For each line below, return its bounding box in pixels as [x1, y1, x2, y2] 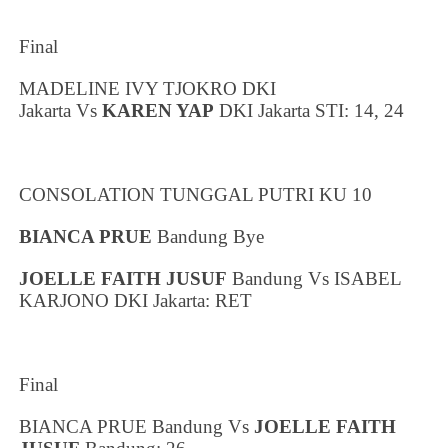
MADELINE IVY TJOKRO [19, 77, 243, 99]
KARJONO [19, 289, 115, 311]
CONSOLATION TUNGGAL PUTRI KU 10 [19, 183, 373, 205]
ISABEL [334, 267, 402, 289]
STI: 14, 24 [310, 99, 405, 121]
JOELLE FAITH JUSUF [19, 267, 228, 289]
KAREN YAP [102, 99, 215, 121]
